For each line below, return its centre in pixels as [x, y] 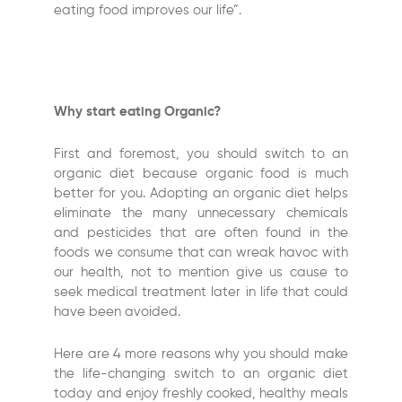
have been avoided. [119, 312]
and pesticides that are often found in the [201, 233]
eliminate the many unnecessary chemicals [201, 214]
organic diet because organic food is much [201, 174]
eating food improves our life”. [150, 11]
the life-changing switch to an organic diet [201, 374]
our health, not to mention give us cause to [201, 273]
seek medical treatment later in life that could [201, 293]
